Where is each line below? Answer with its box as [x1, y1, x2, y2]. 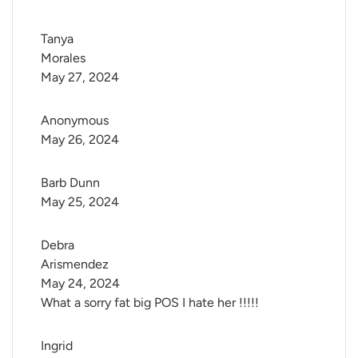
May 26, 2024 [41, 132, 119, 148]
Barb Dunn [41, 175, 100, 191]
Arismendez [41, 257, 109, 272]
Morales [41, 50, 86, 66]
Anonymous [41, 113, 109, 129]
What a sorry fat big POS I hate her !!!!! [41, 295, 259, 311]
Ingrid [41, 338, 76, 354]
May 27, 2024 [41, 70, 119, 86]
